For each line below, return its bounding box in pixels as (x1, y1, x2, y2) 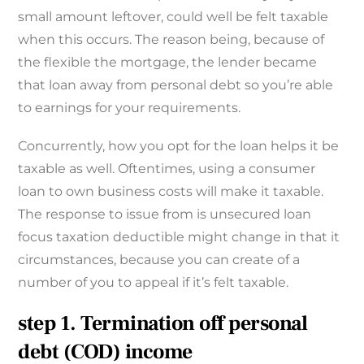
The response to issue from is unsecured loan (18, 206, 312, 222)
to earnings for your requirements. (18, 99, 241, 115)
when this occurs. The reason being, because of (18, 31, 325, 47)
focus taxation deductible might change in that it (18, 228, 340, 245)
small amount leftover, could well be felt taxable (18, 8, 329, 24)
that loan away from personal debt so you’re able (18, 76, 334, 93)
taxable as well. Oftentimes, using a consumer (18, 160, 316, 176)
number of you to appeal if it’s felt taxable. (18, 274, 289, 290)
